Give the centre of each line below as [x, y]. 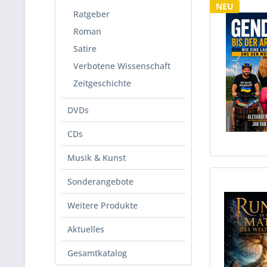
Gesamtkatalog [97, 253]
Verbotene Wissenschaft [122, 66]
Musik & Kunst [97, 158]
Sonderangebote [100, 181]
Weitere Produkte [103, 205]
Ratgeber [91, 14]
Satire [85, 49]
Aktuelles [86, 229]
